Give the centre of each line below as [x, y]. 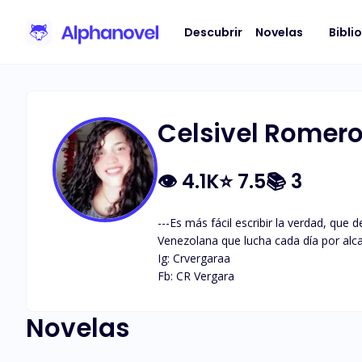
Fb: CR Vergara [196, 276]
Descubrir [213, 32]
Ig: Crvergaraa [194, 258]
